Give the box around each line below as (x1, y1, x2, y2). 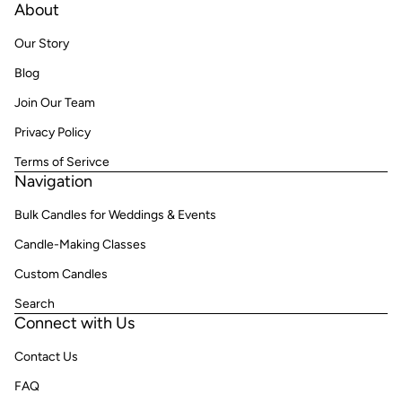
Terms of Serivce (14, 154, 109, 170)
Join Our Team (14, 95, 95, 110)
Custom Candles (14, 267, 108, 282)
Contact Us (14, 349, 78, 364)
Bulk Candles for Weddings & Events (14, 207, 216, 223)
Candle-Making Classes (14, 237, 146, 252)
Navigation (14, 171, 92, 191)
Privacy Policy (14, 125, 91, 140)
